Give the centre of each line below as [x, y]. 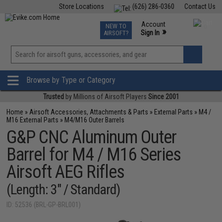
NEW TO [116, 26]
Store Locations [81, 6]
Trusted [53, 97]
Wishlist [131, 66]
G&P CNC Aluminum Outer [92, 137]
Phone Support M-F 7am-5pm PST [166, 42]
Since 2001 [164, 97]
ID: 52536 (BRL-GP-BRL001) [44, 205]
